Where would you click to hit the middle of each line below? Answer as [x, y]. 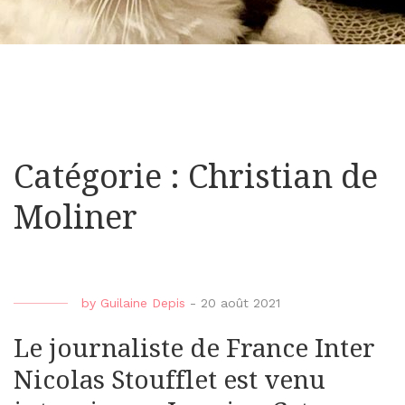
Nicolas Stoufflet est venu [170, 381]
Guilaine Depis [143, 303]
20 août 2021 [240, 303]
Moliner [75, 218]
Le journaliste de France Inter [194, 349]
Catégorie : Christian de [196, 177]
